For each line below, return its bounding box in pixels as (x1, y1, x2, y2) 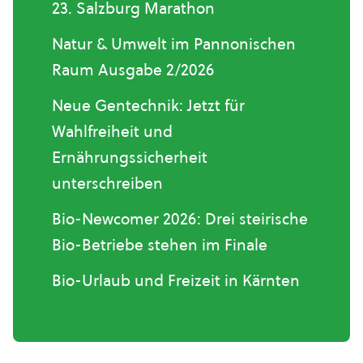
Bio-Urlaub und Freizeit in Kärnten (52, 270, 300, 292)
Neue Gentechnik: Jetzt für (52, 95, 245, 117)
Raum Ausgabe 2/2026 (52, 59, 214, 81)
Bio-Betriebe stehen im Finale (52, 234, 267, 256)
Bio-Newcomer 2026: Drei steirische (52, 208, 308, 230)
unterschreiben (52, 173, 163, 194)
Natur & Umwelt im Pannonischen (52, 33, 296, 55)
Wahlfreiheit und (52, 121, 173, 143)
